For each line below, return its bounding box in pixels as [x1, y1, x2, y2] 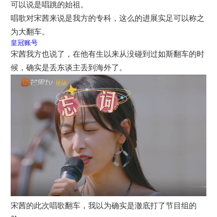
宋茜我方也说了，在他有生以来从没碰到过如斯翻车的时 [11, 49, 205, 58]
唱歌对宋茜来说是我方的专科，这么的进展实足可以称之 [11, 14, 205, 22]
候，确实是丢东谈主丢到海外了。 [11, 63, 127, 72]
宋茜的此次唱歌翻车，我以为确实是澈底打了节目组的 [11, 201, 197, 210]
